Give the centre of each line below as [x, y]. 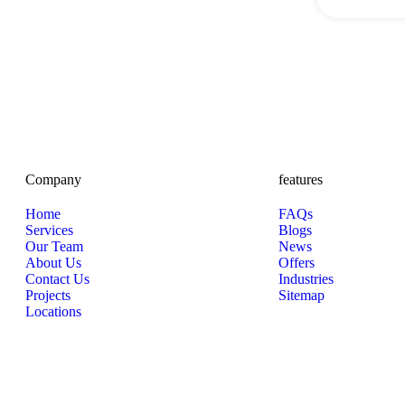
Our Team [54, 246]
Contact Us [57, 279]
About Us [53, 263]
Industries [306, 279]
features [301, 179]
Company [53, 179]
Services [49, 230]
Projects [48, 295]
